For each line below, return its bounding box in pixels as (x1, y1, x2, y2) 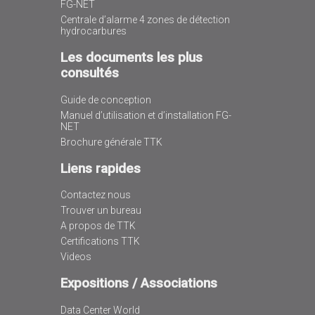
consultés (60, 65, 119, 82)
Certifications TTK (60, 236, 140, 247)
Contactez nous (60, 189, 131, 201)
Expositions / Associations (60, 276, 217, 292)
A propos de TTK (60, 220, 136, 232)
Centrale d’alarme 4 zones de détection (60, 14, 230, 26)
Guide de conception (60, 94, 151, 105)
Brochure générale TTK (60, 136, 162, 148)
